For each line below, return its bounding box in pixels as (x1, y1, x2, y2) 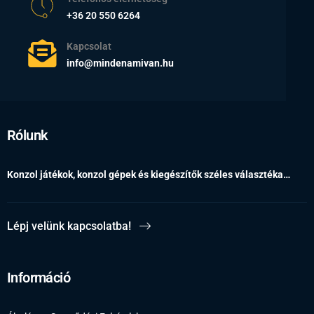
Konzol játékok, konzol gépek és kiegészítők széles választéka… (7, 168, 290, 180)
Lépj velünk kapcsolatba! (7, 219, 131, 233)
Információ (7, 268, 70, 286)
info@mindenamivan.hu (67, 57, 174, 69)
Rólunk (7, 126, 48, 144)
